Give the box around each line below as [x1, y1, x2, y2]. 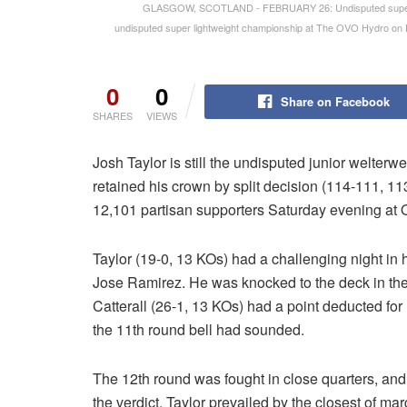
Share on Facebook [280, 92, 390, 110]
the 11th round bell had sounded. [93, 318, 304, 340]
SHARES [93, 107, 133, 123]
